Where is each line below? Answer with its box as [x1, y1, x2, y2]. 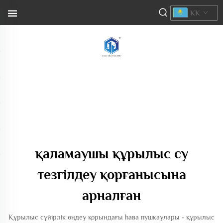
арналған [82, 188, 141, 203]
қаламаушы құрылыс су [35, 146, 188, 161]
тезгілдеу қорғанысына [37, 167, 186, 182]
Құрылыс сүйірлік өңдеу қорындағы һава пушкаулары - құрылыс [8, 213, 215, 221]
